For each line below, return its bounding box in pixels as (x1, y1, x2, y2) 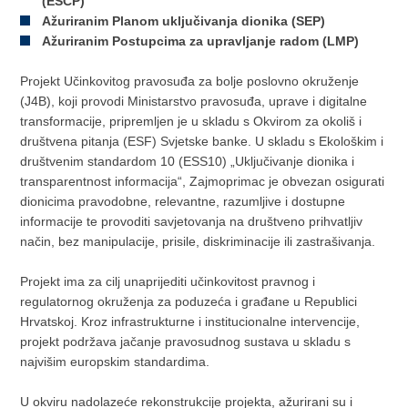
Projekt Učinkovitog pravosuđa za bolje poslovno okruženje (20, 74, 360, 88)
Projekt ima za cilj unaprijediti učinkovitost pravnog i (20, 274, 316, 289)
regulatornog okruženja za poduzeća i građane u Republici (20, 294, 358, 309)
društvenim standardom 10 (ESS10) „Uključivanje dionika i (20, 154, 355, 168)
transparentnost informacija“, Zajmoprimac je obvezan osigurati (20, 174, 385, 189)
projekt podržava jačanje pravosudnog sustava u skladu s (20, 334, 352, 349)
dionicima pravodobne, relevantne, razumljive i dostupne (20, 194, 346, 209)
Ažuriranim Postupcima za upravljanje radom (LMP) (42, 34, 360, 48)
